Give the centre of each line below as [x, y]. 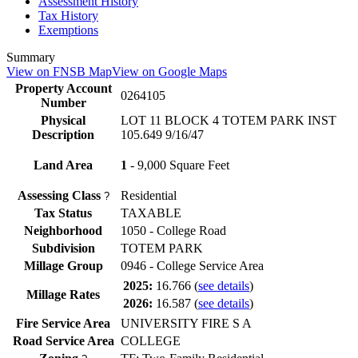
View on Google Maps [169, 72]
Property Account [63, 88]
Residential [149, 195]
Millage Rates [63, 294]
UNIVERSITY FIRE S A [186, 323]
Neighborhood [63, 231]
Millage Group [63, 266]
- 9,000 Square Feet [178, 165]
